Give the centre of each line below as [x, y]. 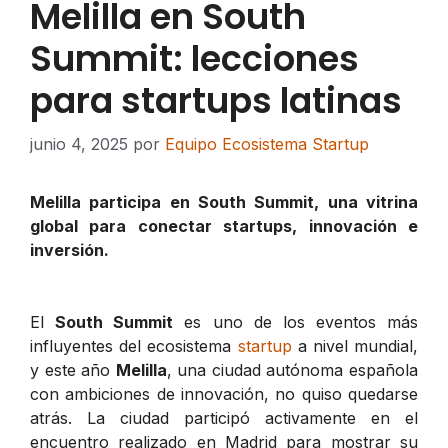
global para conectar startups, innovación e [224, 225]
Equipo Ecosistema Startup [267, 143]
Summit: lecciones [194, 58]
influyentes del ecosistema [134, 345]
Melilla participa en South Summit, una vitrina [224, 201]
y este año [73, 369]
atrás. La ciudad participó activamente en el [224, 417]
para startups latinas [216, 100]
